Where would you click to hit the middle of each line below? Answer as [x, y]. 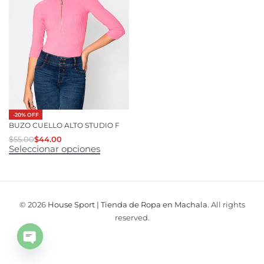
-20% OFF [26, 114]
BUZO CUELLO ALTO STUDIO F [64, 126]
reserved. [132, 217]
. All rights [226, 204]
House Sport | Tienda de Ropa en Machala [127, 204]
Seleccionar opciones [55, 148]
